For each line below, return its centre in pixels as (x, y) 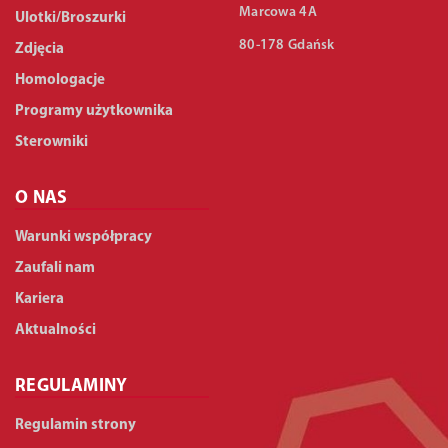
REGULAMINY (71, 386)
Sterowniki (51, 142)
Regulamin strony (75, 425)
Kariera (39, 299)
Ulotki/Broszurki (70, 18)
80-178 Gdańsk (287, 45)
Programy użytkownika (94, 111)
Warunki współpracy (83, 237)
